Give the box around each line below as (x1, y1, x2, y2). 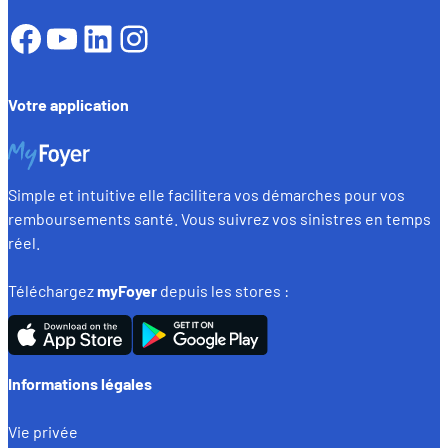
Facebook (7, 15, 160, 59)
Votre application (8, 94, 129, 114)
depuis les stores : (157, 281, 289, 301)
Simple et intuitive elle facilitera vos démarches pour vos (8, 184, 405, 204)
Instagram (115, 15, 271, 59)
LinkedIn (79, 15, 211, 59)
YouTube (43, 15, 176, 59)
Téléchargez (8, 281, 97, 301)
